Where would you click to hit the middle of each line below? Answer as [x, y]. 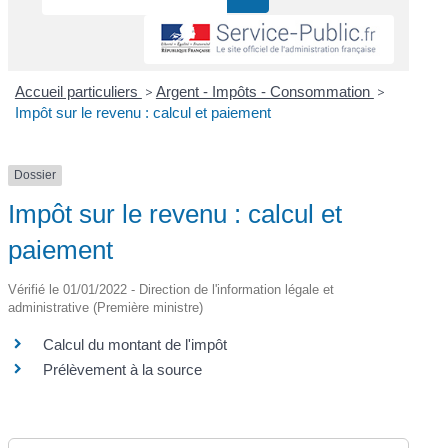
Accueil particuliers [78, 92]
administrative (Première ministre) [106, 307]
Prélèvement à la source [123, 369]
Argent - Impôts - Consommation [264, 92]
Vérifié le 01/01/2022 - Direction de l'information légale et [171, 289]
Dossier [35, 175]
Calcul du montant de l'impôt [135, 344]
